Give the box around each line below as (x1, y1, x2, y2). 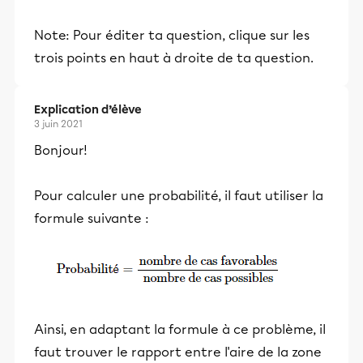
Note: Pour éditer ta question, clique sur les (34, 28, 310, 44)
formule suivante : (34, 211, 149, 227)
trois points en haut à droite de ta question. (34, 50, 314, 66)
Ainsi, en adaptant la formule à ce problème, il (34, 322, 326, 338)
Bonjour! (34, 143, 88, 159)
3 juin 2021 (34, 118, 83, 130)
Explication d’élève (34, 103, 142, 117)
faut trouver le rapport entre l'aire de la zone (34, 344, 322, 361)
